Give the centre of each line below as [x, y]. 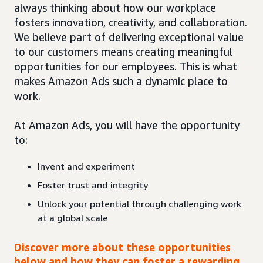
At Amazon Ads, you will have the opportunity [127, 125]
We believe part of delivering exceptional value [129, 37]
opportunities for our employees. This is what [126, 66]
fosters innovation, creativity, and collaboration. [131, 22]
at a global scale [73, 218]
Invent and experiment [86, 166]
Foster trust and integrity [93, 185]
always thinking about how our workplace [115, 8]
